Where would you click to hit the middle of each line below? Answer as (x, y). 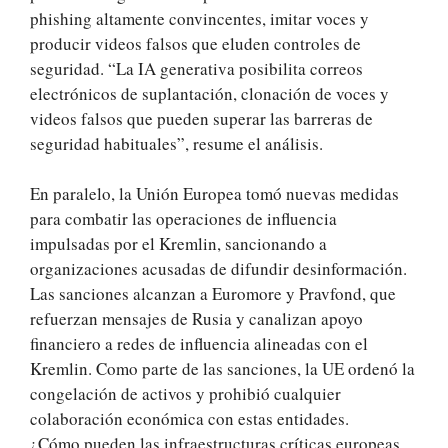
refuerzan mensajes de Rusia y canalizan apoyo (196, 319)
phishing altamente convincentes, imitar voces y (199, 18)
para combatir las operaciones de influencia (183, 219)
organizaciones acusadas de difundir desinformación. (218, 269)
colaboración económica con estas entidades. (189, 419)
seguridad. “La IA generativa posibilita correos (196, 68)
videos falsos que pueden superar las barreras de (201, 118)
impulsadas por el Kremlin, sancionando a (178, 244)
